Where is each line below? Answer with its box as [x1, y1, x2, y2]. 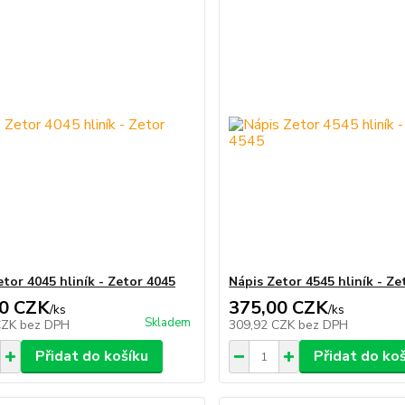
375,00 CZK [229, 296, 329, 320]
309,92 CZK [229, 316, 299, 334]
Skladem [145, 315, 192, 331]
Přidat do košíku [34, 346, 148, 366]
